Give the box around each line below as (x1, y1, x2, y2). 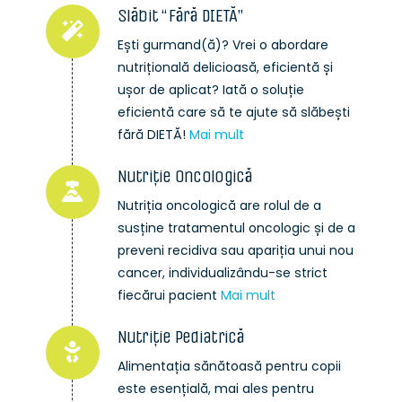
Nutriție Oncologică (117, 165, 253, 188)
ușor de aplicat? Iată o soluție (117, 81, 304, 100)
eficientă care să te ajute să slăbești (117, 103, 350, 122)
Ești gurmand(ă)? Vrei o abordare (117, 36, 328, 55)
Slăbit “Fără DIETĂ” (117, 4, 244, 28)
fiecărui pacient (117, 286, 221, 305)
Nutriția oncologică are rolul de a (117, 197, 321, 215)
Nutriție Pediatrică (117, 326, 245, 349)
